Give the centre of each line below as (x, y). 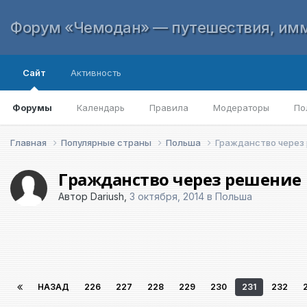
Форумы (32, 108)
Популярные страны (107, 142)
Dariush (107, 196)
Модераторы (241, 108)
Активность (96, 73)
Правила (169, 108)
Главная (29, 142)
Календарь (101, 108)
